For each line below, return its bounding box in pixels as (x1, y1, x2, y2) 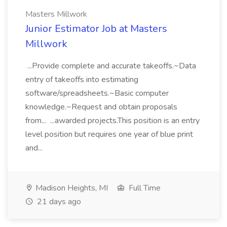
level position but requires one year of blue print (25, 129, 193, 140)
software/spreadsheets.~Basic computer (25, 88, 169, 99)
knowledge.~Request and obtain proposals (25, 101, 177, 112)
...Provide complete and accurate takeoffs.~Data (25, 60, 196, 71)
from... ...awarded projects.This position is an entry (25, 115, 200, 126)
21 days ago (35, 196, 81, 207)
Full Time (127, 182, 161, 194)
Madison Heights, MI (33, 182, 108, 194)
